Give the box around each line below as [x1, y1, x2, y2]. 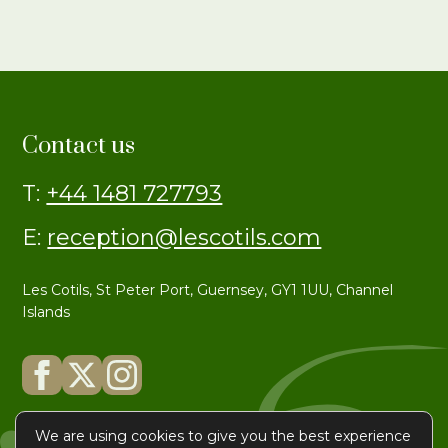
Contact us [22, 131, 136, 162]
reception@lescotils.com [47, 224, 322, 252]
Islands [22, 303, 71, 322]
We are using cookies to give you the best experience [35, 427, 411, 445]
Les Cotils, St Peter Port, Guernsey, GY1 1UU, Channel [22, 281, 394, 300]
